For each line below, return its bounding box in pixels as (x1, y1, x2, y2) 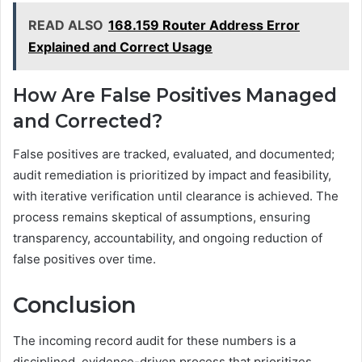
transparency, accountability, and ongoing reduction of (13, 229, 322, 246)
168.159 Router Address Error (108, 17, 300, 34)
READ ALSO (28, 17, 103, 34)
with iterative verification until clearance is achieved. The (13, 187, 339, 204)
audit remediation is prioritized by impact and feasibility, (13, 166, 331, 183)
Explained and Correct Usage (28, 39, 213, 56)
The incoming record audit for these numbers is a (13, 333, 296, 349)
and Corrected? (13, 110, 162, 133)
